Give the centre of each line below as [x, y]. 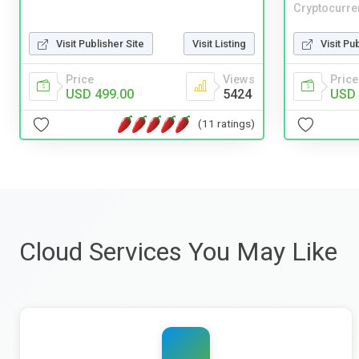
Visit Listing [219, 43]
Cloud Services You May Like [178, 251]
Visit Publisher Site [100, 43]
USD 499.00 [100, 94]
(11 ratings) [226, 124]
